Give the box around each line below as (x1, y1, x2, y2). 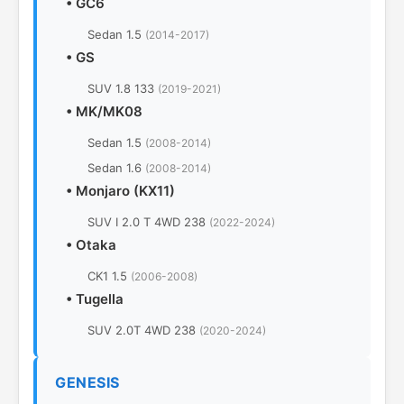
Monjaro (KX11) (76, 182, 175, 199)
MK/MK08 (76, 103, 142, 120)
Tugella (76, 290, 124, 308)
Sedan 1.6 (87, 161, 145, 175)
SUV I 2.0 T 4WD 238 (87, 215, 209, 229)
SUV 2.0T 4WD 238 (87, 323, 199, 337)
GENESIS (55, 373, 120, 391)
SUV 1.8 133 (87, 81, 158, 96)
